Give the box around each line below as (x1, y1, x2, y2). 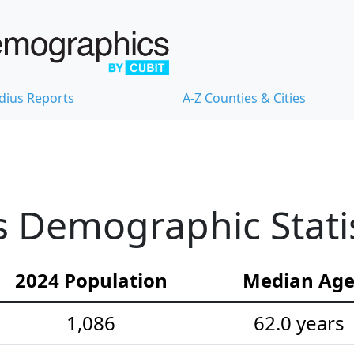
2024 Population (14, 266, 168, 293)
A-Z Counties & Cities (183, 88, 306, 107)
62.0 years (253, 309, 345, 336)
